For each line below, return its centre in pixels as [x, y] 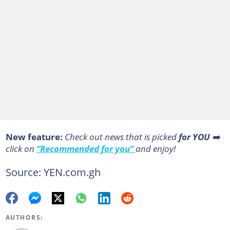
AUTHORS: [24, 218]
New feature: [35, 137]
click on [21, 149]
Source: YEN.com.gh [53, 172]
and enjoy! [155, 149]
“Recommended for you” [86, 149]
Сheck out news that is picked [121, 137]
